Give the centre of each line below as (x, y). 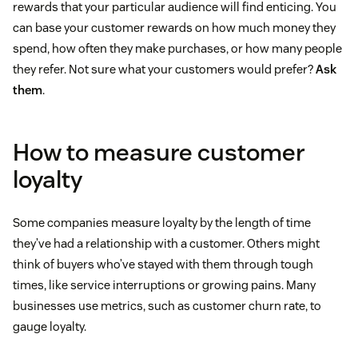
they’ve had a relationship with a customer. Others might (166, 243)
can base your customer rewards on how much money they (174, 27)
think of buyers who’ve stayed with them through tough (163, 264)
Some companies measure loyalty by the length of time (162, 222)
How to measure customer (159, 152)
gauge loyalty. (50, 326)
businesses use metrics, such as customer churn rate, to (167, 305)
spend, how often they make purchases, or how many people (177, 48)
